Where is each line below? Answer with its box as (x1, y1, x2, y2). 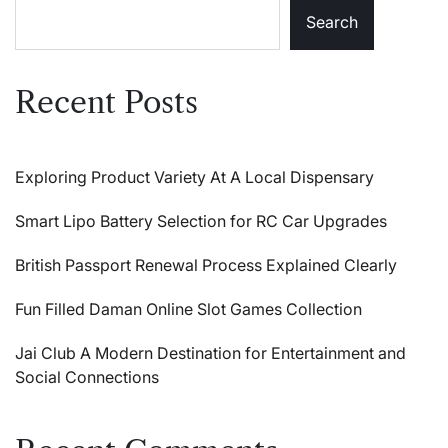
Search (306, 12, 358, 33)
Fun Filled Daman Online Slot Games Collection (15, 298, 362, 319)
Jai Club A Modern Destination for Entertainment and (15, 342, 406, 363)
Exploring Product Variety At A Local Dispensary (15, 166, 374, 187)
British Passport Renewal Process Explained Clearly (15, 254, 397, 275)
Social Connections (15, 366, 159, 387)
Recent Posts (15, 83, 198, 121)
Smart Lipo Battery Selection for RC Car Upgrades (15, 210, 387, 231)
